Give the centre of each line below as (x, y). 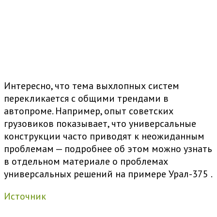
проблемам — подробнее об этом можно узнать (108, 149)
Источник (25, 196)
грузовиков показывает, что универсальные (100, 124)
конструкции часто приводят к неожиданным (104, 136)
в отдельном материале (58, 162)
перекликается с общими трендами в (86, 99)
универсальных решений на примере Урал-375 (106, 174)
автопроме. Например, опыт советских (89, 111)
